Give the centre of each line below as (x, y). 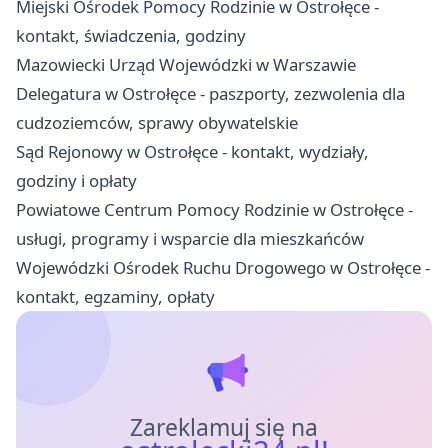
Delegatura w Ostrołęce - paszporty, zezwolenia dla (210, 94)
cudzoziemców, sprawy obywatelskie (157, 123)
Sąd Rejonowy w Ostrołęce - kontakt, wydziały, (192, 152)
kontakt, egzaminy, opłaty (115, 297)
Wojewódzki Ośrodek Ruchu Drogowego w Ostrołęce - (223, 268)
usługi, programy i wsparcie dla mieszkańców (190, 239)
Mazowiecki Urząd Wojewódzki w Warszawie (186, 65)
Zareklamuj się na (224, 428)
